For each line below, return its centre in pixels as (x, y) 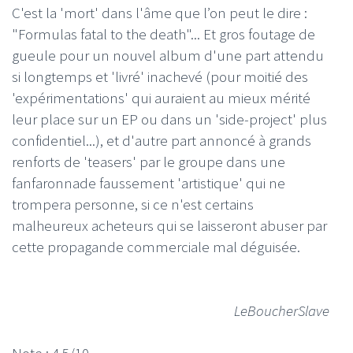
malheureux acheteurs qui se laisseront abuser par (169, 226)
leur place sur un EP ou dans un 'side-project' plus (169, 119)
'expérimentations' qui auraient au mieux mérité (161, 98)
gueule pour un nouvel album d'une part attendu (168, 56)
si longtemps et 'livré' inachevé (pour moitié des (160, 77)
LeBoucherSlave (282, 311)
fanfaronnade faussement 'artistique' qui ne (149, 183)
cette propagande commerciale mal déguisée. (156, 247)
